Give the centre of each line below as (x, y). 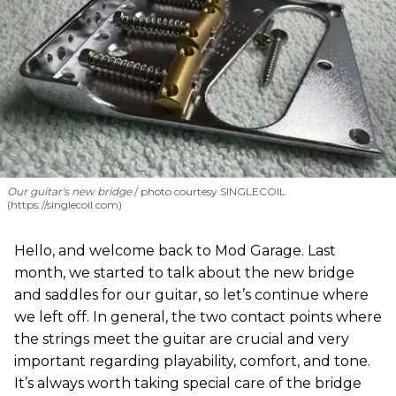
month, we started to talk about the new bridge (184, 272)
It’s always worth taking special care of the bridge (188, 383)
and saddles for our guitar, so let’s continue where (191, 294)
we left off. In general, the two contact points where (198, 316)
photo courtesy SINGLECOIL (212, 191)
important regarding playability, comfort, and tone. (192, 361)
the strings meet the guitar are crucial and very (182, 339)
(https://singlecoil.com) (65, 204)
